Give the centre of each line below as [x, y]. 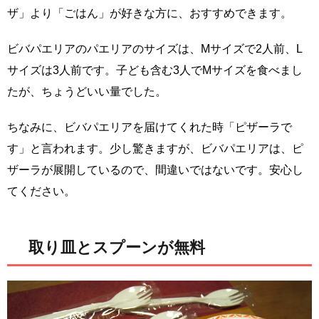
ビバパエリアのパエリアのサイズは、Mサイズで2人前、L [155, 49]
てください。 [41, 192]
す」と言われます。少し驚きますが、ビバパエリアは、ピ [155, 149]
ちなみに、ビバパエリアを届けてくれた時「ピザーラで [150, 127]
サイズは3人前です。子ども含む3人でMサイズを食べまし [155, 70]
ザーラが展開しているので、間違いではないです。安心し [155, 170]
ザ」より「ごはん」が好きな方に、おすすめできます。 [150, 14]
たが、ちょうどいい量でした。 [87, 92]
